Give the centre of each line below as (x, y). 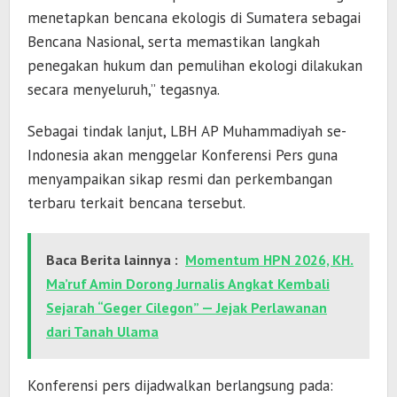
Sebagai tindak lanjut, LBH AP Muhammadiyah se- (187, 132)
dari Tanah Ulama (102, 332)
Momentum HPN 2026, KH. (269, 260)
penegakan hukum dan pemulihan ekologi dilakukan (195, 66)
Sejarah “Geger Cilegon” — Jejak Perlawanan (187, 308)
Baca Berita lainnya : (112, 260)
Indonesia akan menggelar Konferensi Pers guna (183, 156)
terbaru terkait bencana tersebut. (136, 203)
